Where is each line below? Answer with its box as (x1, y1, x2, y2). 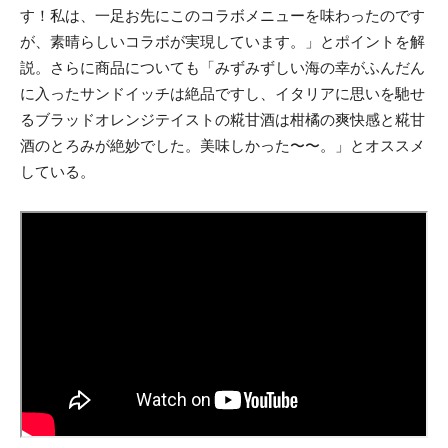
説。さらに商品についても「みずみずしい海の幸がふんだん (20, 58, 425, 76)
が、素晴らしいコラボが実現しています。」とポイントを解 (20, 32, 425, 50)
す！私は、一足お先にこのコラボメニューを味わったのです (20, 6, 425, 24)
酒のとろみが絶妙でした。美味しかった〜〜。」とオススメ (20, 136, 425, 154)
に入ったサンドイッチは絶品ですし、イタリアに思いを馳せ (20, 84, 425, 102)
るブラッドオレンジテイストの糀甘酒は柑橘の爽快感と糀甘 (20, 110, 425, 128)
